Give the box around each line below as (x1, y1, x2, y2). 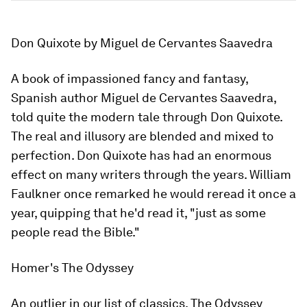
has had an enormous (147, 148, 271, 162)
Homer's (11, 260, 62, 275)
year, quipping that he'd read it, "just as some (11, 206, 266, 220)
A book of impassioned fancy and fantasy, (11, 71, 248, 86)
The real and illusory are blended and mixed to (11, 129, 273, 143)
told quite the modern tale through (11, 110, 210, 124)
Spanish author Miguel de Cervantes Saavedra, (11, 90, 276, 105)
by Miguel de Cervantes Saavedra (81, 36, 273, 50)
